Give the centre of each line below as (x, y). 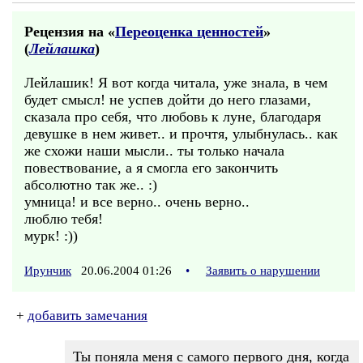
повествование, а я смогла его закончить (151, 168)
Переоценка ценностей (189, 32)
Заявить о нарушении (263, 271)
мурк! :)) (51, 236)
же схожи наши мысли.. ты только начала (154, 151)
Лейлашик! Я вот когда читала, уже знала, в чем (176, 83)
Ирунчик (48, 271)
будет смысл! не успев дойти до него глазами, (168, 100)
